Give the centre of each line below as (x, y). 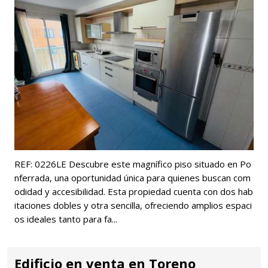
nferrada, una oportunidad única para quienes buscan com (133, 177)
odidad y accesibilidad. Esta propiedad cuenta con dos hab (134, 191)
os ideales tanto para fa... (66, 219)
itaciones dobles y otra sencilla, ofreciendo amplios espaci (133, 205)
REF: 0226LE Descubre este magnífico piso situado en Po (133, 164)
